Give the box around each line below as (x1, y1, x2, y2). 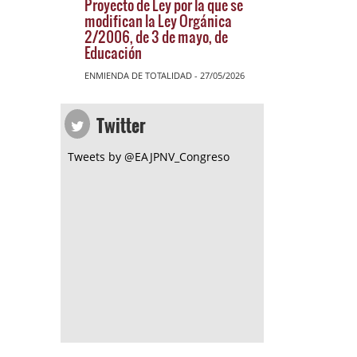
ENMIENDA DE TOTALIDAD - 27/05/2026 (84, 69, 245, 81)
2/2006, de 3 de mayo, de (84, 25, 228, 47)
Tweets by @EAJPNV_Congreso (68, 149, 229, 164)
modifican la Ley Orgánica (84, 10, 232, 31)
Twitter (94, 103, 146, 139)
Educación (84, 41, 142, 63)
